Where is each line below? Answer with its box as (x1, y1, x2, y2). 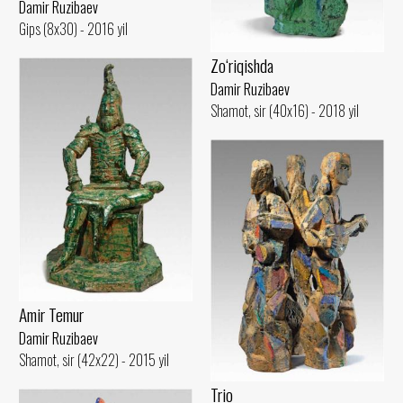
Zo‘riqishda (210, 51, 273, 78)
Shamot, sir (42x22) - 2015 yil (19, 349, 169, 372)
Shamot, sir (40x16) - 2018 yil (210, 99, 359, 121)
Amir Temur (19, 301, 84, 328)
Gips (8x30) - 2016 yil (19, 17, 128, 40)
